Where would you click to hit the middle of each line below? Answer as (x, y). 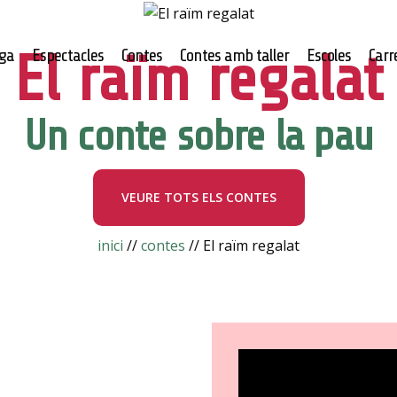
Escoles (329, 55)
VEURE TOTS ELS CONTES (198, 197)
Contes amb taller (234, 55)
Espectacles (68, 55)
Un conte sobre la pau (198, 136)
